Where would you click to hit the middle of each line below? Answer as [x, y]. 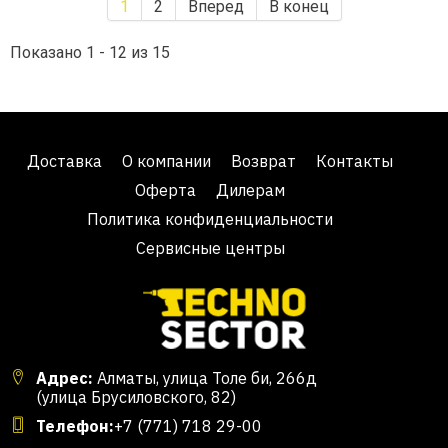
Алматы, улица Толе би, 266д [205, 378]
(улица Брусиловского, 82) [136, 397]
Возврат [263, 161]
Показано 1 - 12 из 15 [90, 52]
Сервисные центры [210, 248]
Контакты [354, 161]
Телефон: [75, 426]
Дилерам [250, 190]
